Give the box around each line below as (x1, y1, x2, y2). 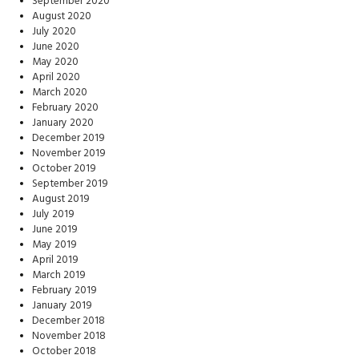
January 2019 (32, 298, 92, 313)
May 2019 (32, 237, 77, 252)
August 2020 (32, 9, 91, 24)
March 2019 (32, 268, 86, 283)
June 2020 (32, 39, 79, 54)
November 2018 (32, 329, 106, 344)
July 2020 (32, 24, 76, 39)
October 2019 (32, 161, 96, 176)
